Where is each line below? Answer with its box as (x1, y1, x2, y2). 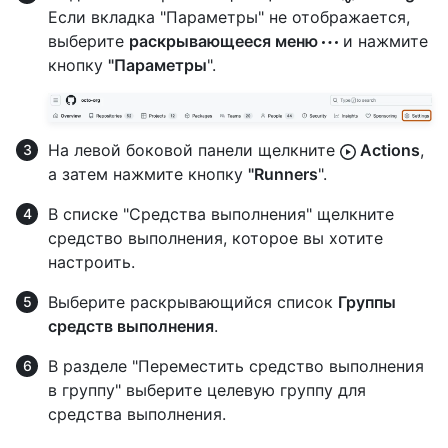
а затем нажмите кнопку (48, 163, 248, 184)
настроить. (48, 251, 135, 272)
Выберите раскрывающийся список (48, 291, 338, 312)
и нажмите (338, 31, 428, 52)
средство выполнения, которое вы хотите (48, 227, 383, 248)
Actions (356, 139, 420, 160)
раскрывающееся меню (129, 31, 322, 52)
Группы (338, 291, 396, 312)
